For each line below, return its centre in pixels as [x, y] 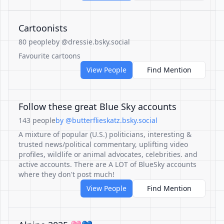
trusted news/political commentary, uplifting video [103, 144]
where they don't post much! [66, 174]
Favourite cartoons [49, 56]
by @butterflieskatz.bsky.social [106, 120]
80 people [35, 42]
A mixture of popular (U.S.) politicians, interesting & [105, 134]
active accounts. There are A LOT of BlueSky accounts [107, 164]
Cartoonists [43, 28]
